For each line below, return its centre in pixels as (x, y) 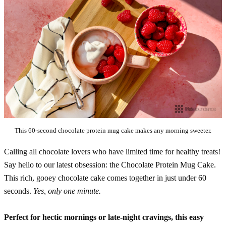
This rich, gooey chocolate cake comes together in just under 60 (105, 178)
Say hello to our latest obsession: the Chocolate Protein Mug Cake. (110, 165)
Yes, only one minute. (67, 191)
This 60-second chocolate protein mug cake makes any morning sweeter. (113, 131)
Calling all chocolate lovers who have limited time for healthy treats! (112, 152)
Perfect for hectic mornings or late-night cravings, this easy (104, 217)
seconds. (19, 191)
